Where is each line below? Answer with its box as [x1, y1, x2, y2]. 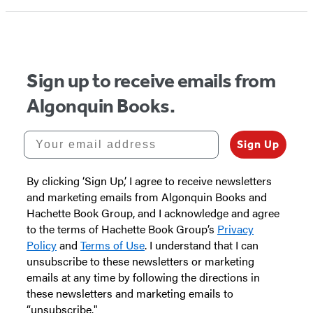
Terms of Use [80, 236, 145, 253]
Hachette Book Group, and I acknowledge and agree [27, 204, 279, 221]
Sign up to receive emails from [27, 68, 276, 92]
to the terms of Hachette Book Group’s [27, 220, 217, 237]
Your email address [23, 129, 150, 142]
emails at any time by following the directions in [27, 268, 260, 285]
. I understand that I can [145, 236, 259, 253]
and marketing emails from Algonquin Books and [27, 188, 267, 205]
